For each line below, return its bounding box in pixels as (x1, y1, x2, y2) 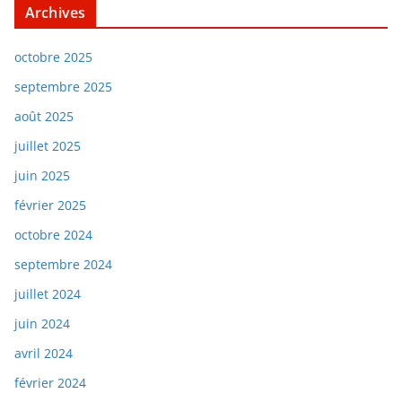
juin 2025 (14, 166, 70, 184)
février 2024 (14, 373, 86, 391)
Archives (25, 2, 86, 22)
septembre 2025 (14, 77, 112, 95)
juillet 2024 (14, 284, 81, 302)
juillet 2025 (14, 136, 81, 154)
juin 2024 (14, 314, 70, 332)
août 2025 (14, 107, 74, 125)
